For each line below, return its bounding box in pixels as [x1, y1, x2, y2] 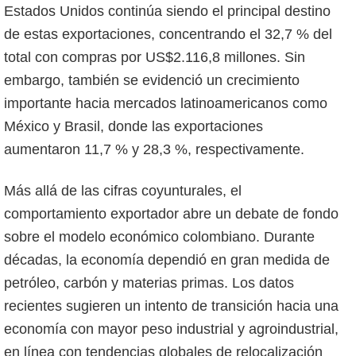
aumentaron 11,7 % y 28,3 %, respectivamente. [4, 141, 304, 157]
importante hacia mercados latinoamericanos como [4, 95, 327, 111]
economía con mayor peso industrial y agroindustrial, [4, 320, 339, 337]
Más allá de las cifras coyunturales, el [4, 182, 242, 199]
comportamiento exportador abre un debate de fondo [4, 205, 339, 222]
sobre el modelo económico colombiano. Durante [4, 228, 315, 245]
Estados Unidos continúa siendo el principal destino [4, 2, 331, 19]
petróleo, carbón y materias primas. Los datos [4, 274, 294, 291]
